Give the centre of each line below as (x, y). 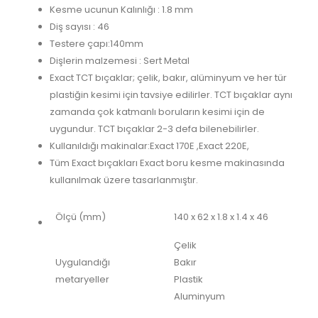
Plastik (188, 280)
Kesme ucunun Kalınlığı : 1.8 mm (121, 10)
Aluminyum (199, 297)
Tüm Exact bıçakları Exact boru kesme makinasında (167, 163)
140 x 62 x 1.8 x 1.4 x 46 (221, 217)
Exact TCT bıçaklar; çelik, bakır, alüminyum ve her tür (168, 78)
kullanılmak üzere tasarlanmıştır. (124, 180)
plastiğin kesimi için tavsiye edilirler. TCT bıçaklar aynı (171, 95)
